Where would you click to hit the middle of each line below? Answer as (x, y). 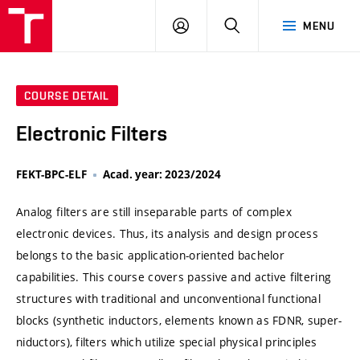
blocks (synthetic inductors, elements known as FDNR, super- (179, 321)
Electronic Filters (92, 134)
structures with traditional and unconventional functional (168, 299)
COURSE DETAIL (67, 96)
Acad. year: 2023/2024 (162, 175)
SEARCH (262, 25)
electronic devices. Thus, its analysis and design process (167, 234)
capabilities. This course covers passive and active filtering (174, 277)
